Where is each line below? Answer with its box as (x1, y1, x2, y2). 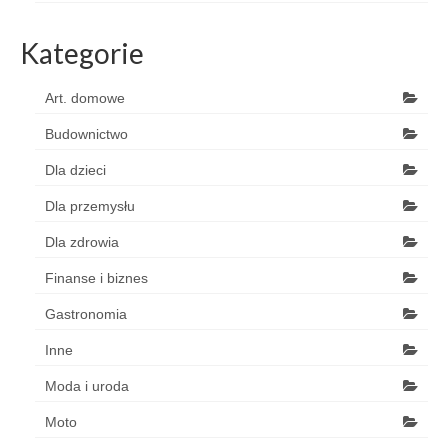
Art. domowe (45, 90, 125, 106)
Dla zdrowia (45, 234, 119, 250)
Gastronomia (45, 306, 127, 322)
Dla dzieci (45, 162, 106, 178)
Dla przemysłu (45, 198, 135, 214)
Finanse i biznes (45, 270, 148, 286)
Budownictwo (45, 126, 128, 142)
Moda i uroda (45, 378, 129, 394)
